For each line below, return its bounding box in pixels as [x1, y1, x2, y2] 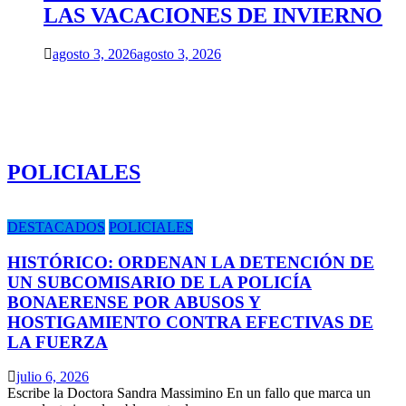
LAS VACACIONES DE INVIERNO [43, 4, 382, 28]
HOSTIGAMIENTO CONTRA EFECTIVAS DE [7, 312, 373, 332]
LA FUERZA [7, 332, 108, 352]
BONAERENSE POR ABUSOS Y [7, 292, 261, 312]
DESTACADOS [7, 218, 105, 235]
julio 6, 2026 [16, 369, 89, 385]
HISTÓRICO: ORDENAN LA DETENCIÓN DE [7, 252, 374, 272]
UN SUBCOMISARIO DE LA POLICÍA [7, 272, 312, 292]
